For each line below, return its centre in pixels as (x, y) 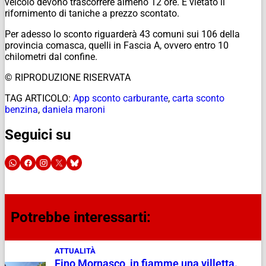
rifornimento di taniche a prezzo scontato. (92, 13)
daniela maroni (74, 109)
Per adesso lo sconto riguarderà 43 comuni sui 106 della (122, 34)
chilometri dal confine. (51, 56)
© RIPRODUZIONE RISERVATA (68, 77)
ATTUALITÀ (75, 251)
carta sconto (198, 98)
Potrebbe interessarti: (81, 218)
